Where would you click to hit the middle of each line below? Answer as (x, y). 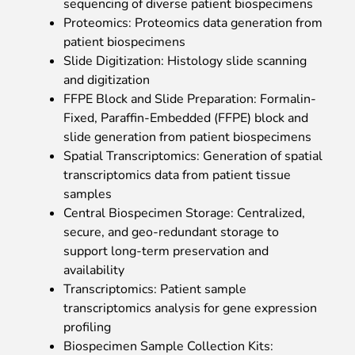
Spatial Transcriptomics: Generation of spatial (193, 156)
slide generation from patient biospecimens (187, 137)
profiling (87, 327)
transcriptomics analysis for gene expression (190, 308)
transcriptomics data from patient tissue (177, 175)
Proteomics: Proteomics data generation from (193, 23)
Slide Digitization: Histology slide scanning (185, 61)
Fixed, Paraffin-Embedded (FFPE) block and (186, 118)
